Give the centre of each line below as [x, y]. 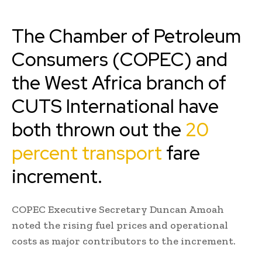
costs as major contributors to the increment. [124, 241]
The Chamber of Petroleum [126, 36]
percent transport [87, 153]
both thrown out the [99, 130]
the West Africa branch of [119, 83]
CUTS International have [115, 106]
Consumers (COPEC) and [120, 60]
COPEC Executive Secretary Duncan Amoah [118, 210]
